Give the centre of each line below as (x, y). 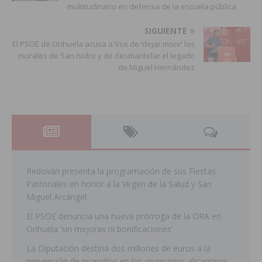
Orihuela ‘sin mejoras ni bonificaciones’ (99, 229)
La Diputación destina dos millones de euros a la (118, 248)
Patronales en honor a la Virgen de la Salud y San (119, 184)
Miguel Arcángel (56, 196)
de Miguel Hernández (156, 67)
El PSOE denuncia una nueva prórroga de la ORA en (124, 216)
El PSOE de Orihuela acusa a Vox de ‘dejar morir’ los (104, 44)
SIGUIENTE (166, 30)
